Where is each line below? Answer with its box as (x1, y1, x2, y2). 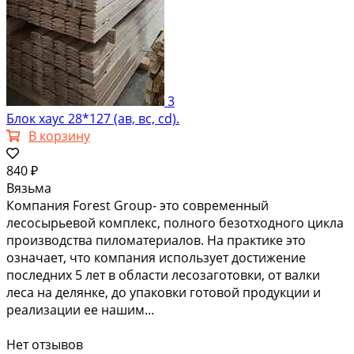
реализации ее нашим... (6, 301, 154, 319)
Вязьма (6, 179, 51, 198)
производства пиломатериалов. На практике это (6, 232, 306, 250)
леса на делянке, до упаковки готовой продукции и (6, 284, 321, 302)
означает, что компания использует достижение (6, 249, 306, 267)
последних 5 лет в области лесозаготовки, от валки (6, 266, 320, 284)
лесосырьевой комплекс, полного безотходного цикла (6, 214, 344, 232)
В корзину (28, 127, 90, 145)
